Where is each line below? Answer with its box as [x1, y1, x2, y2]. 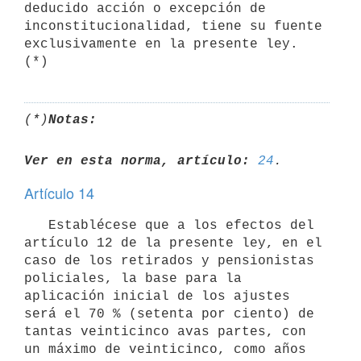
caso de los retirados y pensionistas [24, 253, 314, 268]
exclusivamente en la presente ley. [24, 36, 298, 52]
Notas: [48, 112, 97, 127]
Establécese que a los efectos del [24, 218, 48, 233]
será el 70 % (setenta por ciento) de [24, 306, 314, 322]
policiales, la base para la [24, 271, 242, 286]
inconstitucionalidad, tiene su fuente [24, 19, 322, 34]
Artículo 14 [24, 182, 94, 203]
